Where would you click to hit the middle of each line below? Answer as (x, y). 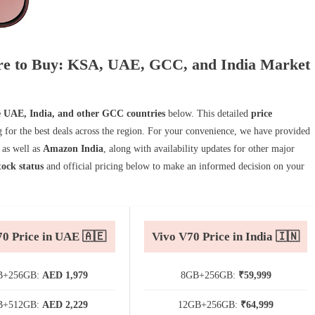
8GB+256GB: (209, 275)
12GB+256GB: (209, 304)
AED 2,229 (65, 304)
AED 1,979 (65, 275)
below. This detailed (208, 113)
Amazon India (73, 148)
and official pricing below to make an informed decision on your (174, 166)
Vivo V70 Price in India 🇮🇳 (226, 236)
